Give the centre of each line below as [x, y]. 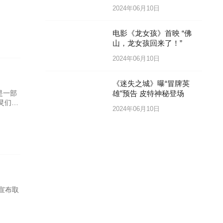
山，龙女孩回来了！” [147, 43]
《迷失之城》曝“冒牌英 [151, 84]
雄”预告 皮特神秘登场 [148, 94]
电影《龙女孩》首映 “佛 [152, 33]
